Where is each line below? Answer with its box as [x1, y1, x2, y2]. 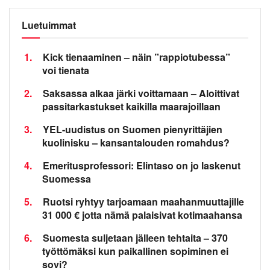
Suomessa [42, 171, 91, 186]
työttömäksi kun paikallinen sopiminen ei [42, 243, 228, 258]
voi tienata [42, 63, 89, 77]
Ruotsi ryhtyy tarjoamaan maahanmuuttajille [43, 194, 244, 209]
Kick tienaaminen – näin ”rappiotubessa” [43, 49, 230, 64]
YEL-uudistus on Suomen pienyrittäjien [43, 122, 222, 136]
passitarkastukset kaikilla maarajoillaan [42, 99, 221, 113]
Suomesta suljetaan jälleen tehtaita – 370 [43, 230, 228, 245]
